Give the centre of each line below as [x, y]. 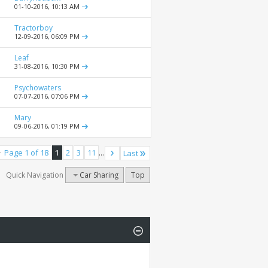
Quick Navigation [35, 175]
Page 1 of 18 [26, 153]
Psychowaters [38, 88]
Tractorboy [33, 28]
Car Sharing [99, 175]
